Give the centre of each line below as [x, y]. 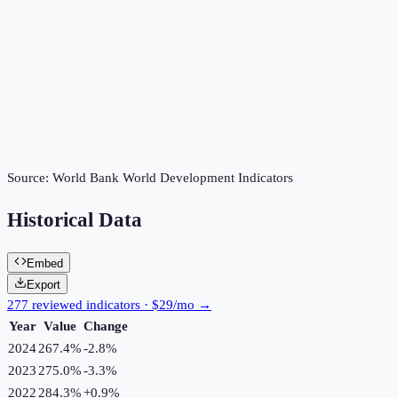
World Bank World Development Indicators [173, 178]
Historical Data [75, 220]
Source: [30, 178]
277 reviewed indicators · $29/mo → [109, 304]
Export [44, 284]
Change [106, 326]
